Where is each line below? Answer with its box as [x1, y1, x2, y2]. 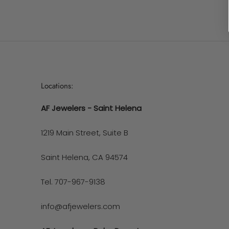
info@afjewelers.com [41, 200, 120, 212]
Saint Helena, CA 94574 [41, 151, 128, 163]
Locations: [41, 80, 74, 91]
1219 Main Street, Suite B [41, 127, 128, 138]
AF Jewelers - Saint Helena [41, 102, 142, 113]
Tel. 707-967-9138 [41, 176, 105, 187]
